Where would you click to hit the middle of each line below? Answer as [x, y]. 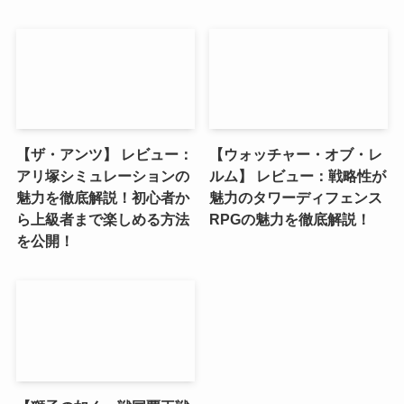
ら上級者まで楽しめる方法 [102, 220]
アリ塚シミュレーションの [102, 176]
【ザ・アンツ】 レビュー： [104, 155]
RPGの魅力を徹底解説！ [290, 220]
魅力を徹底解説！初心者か [102, 198]
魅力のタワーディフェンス [296, 198]
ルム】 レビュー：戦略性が [298, 176]
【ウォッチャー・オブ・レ [296, 155]
